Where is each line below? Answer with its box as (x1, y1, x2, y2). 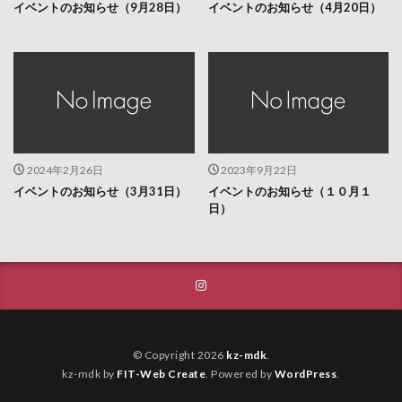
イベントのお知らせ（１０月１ (207, 183, 371, 198)
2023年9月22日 (221, 162, 297, 177)
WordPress (274, 366, 337, 380)
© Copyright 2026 (132, 347, 226, 362)
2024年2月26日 (26, 162, 103, 177)
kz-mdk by (62, 366, 118, 380)
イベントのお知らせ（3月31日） (13, 183, 187, 198)
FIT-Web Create (117, 366, 206, 380)
